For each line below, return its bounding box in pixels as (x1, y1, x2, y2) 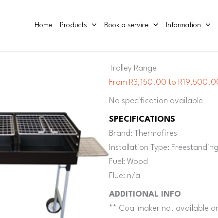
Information (165, 21, 201, 29)
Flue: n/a (109, 172, 140, 181)
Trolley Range (109, 64, 157, 73)
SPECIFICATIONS (109, 115, 175, 124)
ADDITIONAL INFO (109, 190, 181, 199)
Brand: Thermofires (109, 129, 177, 138)
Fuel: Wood (109, 158, 148, 166)
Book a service (104, 21, 149, 29)
